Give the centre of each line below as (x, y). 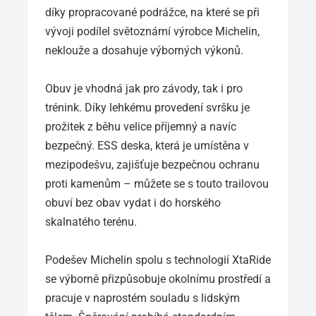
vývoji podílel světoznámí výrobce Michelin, (152, 31)
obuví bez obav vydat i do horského (133, 202)
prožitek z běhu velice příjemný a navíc (141, 126)
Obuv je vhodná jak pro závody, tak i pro (144, 88)
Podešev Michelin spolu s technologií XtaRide (158, 260)
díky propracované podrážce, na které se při (152, 12)
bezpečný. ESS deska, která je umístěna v (147, 145)
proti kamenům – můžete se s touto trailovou (157, 183)
